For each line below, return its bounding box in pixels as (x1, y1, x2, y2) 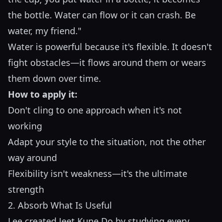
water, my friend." (8, 25, 81, 37)
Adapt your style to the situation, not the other (8, 136, 206, 148)
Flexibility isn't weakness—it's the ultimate (8, 167, 187, 180)
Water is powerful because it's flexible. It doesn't (8, 41, 212, 53)
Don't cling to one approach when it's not (8, 104, 182, 116)
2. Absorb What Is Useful (8, 199, 112, 212)
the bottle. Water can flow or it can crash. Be (8, 9, 196, 21)
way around (8, 152, 57, 164)
